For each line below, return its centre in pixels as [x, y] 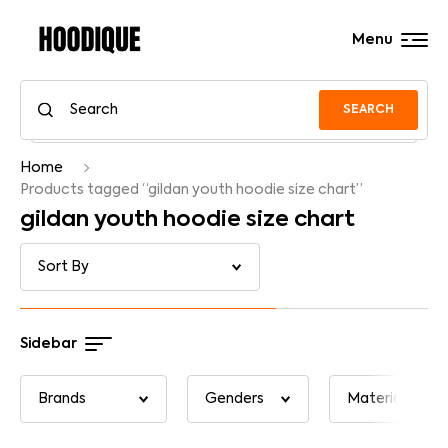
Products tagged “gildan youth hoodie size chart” [191, 190]
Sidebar [48, 344]
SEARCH [368, 109]
